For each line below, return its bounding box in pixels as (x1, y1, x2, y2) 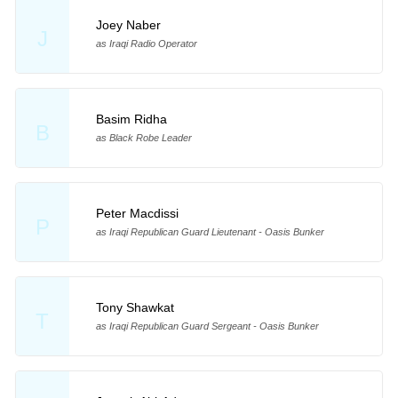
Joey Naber (95, 17, 161, 32)
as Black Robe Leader (95, 131, 192, 143)
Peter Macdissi (95, 205, 179, 220)
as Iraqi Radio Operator (95, 37, 197, 49)
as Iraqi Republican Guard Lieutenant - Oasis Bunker (95, 226, 324, 237)
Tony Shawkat (95, 299, 174, 314)
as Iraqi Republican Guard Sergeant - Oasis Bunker (95, 320, 319, 331)
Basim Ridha (95, 111, 167, 126)
